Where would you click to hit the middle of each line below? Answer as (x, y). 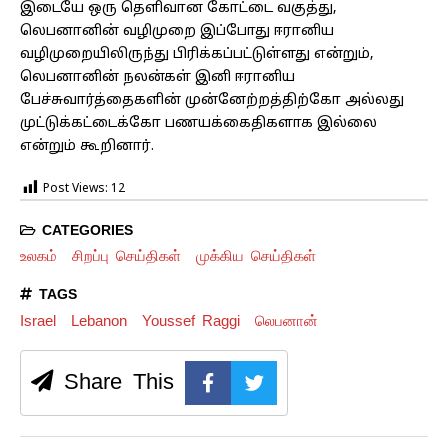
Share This (113, 380)
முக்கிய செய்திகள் (255, 256)
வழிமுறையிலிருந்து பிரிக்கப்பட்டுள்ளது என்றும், (197, 54)
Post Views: (75, 189)
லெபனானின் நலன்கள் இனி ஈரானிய (157, 77)
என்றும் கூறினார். (87, 146)
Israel (38, 320)
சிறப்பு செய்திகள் (126, 256)
